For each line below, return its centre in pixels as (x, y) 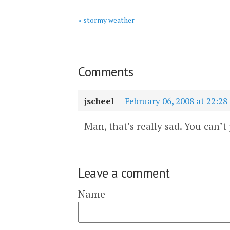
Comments (106, 72)
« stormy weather (106, 20)
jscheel (99, 101)
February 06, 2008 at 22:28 (176, 101)
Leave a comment (124, 173)
